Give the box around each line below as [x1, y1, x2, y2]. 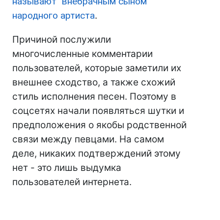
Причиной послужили [12, 33, 111, 45]
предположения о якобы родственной [12, 119, 187, 131]
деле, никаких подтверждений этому [12, 147, 181, 159]
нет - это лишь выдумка [12, 162, 121, 173]
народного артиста [12, 9, 95, 21]
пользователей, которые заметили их [12, 62, 181, 74]
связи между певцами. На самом [12, 133, 164, 145]
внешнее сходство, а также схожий [12, 76, 175, 88]
